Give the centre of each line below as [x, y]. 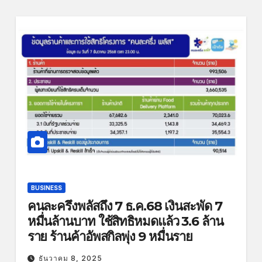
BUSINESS [46, 187]
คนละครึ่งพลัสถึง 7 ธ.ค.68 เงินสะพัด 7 [125, 206]
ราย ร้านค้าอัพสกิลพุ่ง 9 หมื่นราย [110, 236]
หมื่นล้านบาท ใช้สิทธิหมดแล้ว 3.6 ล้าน [125, 221]
